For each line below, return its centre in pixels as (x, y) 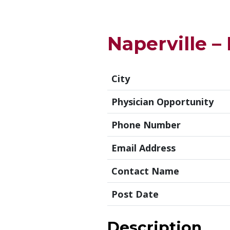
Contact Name (145, 171)
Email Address (143, 148)
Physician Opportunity (162, 101)
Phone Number (146, 124)
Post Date (135, 194)
